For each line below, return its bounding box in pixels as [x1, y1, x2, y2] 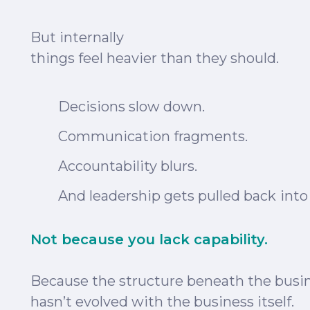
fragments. [170, 128, 248, 145]
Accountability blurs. [58, 158, 197, 174]
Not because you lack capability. [30, 231, 268, 248]
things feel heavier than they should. [30, 50, 279, 66]
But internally [30, 29, 124, 46]
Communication [58, 128, 170, 145]
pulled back [194, 188, 276, 204]
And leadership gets [58, 188, 194, 204]
